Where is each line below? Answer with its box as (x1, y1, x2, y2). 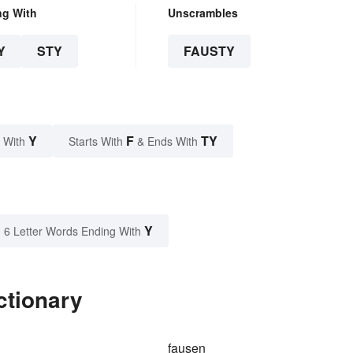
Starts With (69, 133, 126, 150)
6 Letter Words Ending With (4, 223, 141, 240)
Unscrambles (167, 5, 238, 21)
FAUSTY (183, 42, 235, 61)
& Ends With (134, 133, 201, 150)
